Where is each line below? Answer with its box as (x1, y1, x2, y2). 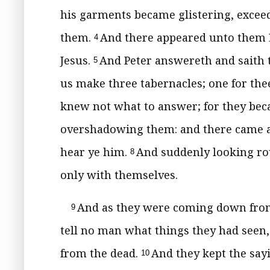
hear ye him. (60, 145, 130, 159)
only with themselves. (60, 168, 178, 182)
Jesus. (60, 53, 93, 67)
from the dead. (60, 246, 141, 260)
